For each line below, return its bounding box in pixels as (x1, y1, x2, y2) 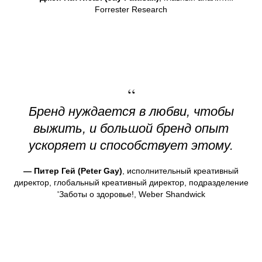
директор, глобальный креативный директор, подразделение (13, 178, 249, 188)
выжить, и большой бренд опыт (33, 121, 229, 136)
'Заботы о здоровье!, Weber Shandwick (57, 189, 205, 199)
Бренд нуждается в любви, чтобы (28, 104, 234, 119)
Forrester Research (95, 5, 167, 15)
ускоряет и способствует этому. (29, 138, 233, 153)
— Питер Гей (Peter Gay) (23, 166, 122, 176)
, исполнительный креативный (122, 166, 239, 176)
